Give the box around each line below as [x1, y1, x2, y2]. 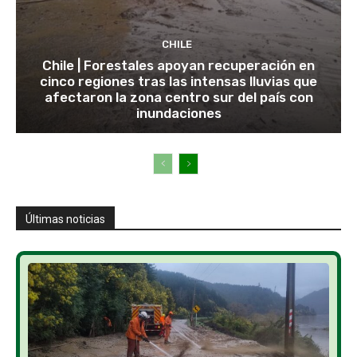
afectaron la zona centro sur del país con [44, 88, 313, 105]
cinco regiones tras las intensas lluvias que [40, 73, 317, 89]
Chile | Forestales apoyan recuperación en [42, 57, 315, 73]
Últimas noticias [25, 212, 105, 226]
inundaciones [135, 104, 222, 121]
